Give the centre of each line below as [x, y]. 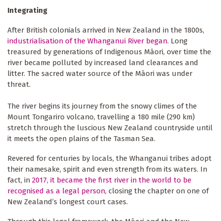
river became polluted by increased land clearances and [103, 63]
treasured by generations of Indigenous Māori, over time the [109, 52]
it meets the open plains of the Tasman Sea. [82, 139]
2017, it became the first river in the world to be [112, 180]
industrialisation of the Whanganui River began [87, 41]
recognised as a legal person [56, 191]
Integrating [27, 11]
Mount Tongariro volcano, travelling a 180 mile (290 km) [101, 117]
